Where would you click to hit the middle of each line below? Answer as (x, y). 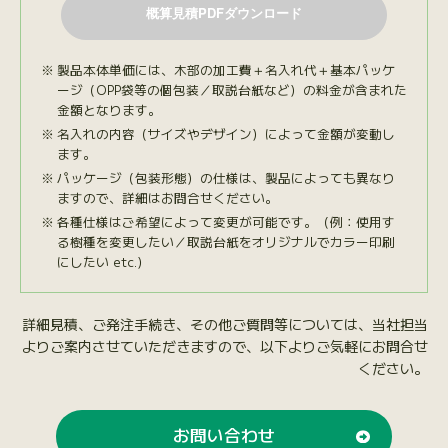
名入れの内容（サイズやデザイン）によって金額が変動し (225, 133)
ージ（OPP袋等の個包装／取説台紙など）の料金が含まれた (231, 89)
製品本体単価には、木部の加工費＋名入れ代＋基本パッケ (225, 69)
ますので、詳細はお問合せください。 (167, 197)
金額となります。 (108, 109)
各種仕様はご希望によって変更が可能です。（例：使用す (225, 221)
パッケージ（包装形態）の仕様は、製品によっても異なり (225, 177)
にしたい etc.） (103, 261)
